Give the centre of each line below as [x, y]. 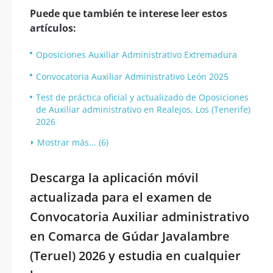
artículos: [53, 28]
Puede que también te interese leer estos [129, 13]
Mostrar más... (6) [73, 142]
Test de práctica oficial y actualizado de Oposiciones [142, 97]
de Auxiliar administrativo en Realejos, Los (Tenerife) [143, 109]
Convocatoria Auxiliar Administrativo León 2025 [132, 76]
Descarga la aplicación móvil [114, 178]
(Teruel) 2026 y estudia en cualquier [135, 256]
